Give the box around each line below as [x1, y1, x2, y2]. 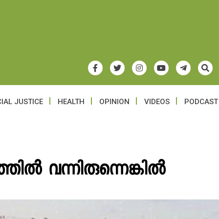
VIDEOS [144, 97, 170, 106]
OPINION [99, 97, 130, 106]
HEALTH [58, 97, 85, 106]
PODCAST [184, 97, 218, 106]
